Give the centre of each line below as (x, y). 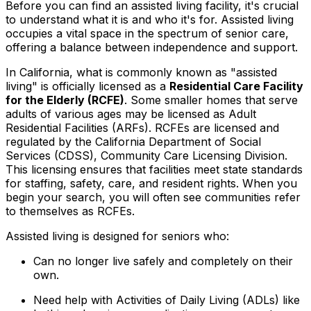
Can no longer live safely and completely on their (163, 261)
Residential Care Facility (236, 86)
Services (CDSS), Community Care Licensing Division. (146, 156)
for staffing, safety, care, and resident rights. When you (151, 184)
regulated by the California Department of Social (133, 142)
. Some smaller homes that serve (211, 100)
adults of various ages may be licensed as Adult (131, 114)
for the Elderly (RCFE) (65, 100)
